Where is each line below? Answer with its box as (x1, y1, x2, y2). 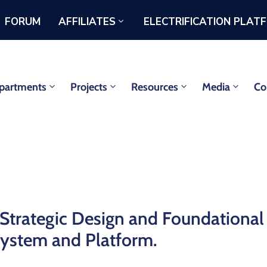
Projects (70, 80, 107, 94)
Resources (131, 80, 178, 94)
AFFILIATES (58, 15, 116, 29)
